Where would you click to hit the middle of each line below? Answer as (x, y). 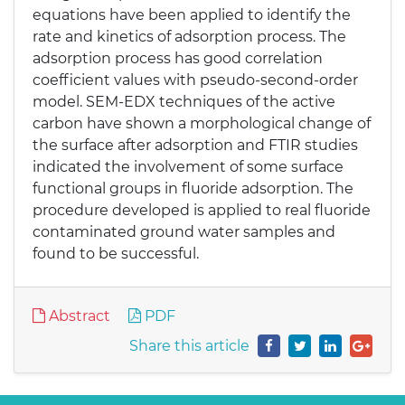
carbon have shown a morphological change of (202, 123)
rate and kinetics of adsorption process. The (189, 37)
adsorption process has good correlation (178, 58)
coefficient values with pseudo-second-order (195, 80)
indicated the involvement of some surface (188, 167)
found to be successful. (116, 254)
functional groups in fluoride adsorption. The (193, 188)
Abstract (78, 316)
